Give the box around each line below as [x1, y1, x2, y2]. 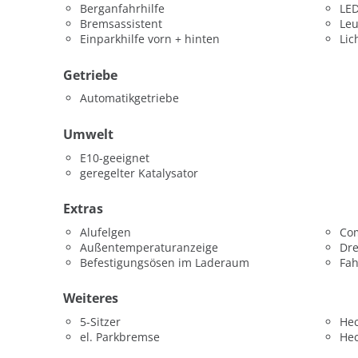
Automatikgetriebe [80, 90, 179, 106]
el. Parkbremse [80, 329, 160, 345]
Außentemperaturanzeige [80, 239, 218, 255]
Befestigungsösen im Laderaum [80, 254, 249, 270]
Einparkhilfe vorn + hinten [80, 31, 220, 47]
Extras [63, 200, 103, 218]
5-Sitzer [80, 314, 121, 330]
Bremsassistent [80, 16, 162, 32]
